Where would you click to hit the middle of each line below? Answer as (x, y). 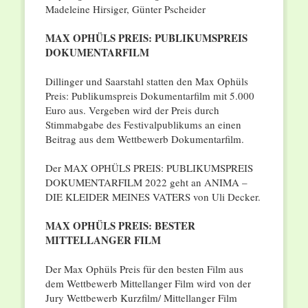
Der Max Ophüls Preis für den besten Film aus (144, 269)
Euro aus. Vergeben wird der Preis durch (132, 110)
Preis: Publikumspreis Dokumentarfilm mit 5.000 (150, 96)
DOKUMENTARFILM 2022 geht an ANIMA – (146, 183)
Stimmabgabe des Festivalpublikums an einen (143, 125)
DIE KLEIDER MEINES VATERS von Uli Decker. (153, 197)
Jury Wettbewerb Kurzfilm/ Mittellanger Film (141, 298)
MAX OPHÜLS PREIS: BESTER (120, 226)
